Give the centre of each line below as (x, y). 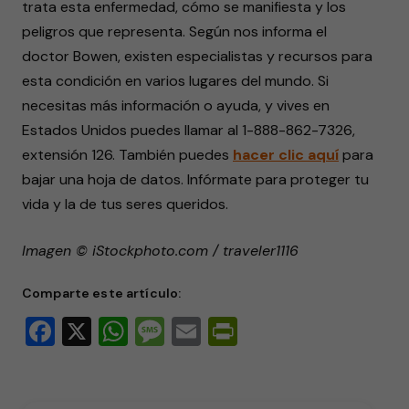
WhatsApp (197, 331)
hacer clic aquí (286, 155)
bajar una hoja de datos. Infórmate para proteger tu (195, 179)
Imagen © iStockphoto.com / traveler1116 (160, 251)
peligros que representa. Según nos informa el (174, 31)
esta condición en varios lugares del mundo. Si (175, 81)
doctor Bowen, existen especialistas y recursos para (197, 56)
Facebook (117, 331)
